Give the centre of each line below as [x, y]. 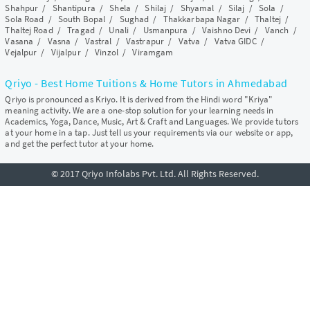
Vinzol [107, 53]
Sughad [134, 19]
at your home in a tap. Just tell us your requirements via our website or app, [149, 133]
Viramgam [153, 53]
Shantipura [74, 8]
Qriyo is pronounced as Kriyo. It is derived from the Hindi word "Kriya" [139, 100]
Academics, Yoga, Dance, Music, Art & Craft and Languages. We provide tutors [152, 122]
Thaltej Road [29, 30]
